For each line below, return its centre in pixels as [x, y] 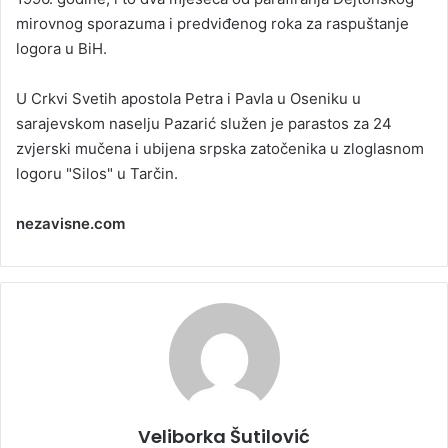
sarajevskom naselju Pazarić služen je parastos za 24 [204, 124]
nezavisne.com [70, 224]
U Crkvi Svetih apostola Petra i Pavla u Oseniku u [188, 99]
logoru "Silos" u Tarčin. [97, 174]
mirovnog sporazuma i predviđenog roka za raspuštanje [212, 24]
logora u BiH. [61, 49]
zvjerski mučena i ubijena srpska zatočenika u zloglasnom [220, 149]
